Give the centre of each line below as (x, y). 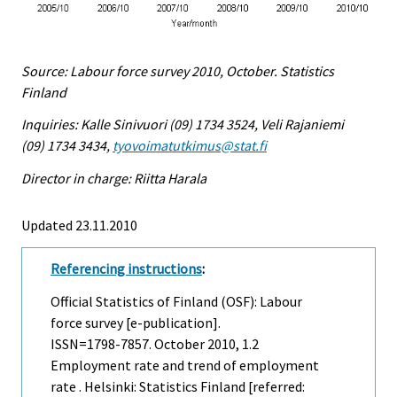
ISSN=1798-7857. (102, 343)
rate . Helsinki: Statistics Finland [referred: (178, 386)
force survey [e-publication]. (136, 322)
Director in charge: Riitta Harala (114, 179)
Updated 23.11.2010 (79, 226)
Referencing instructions (126, 269)
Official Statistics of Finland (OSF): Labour (176, 301)
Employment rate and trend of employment (185, 365)
